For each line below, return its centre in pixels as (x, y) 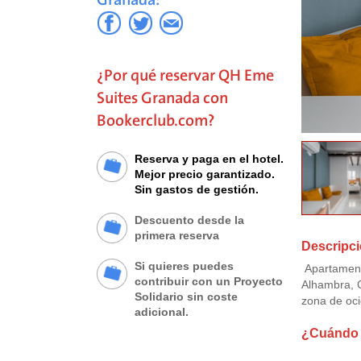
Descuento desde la (189, 220)
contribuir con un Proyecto (209, 282)
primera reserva (177, 236)
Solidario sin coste (186, 297)
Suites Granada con (162, 98)
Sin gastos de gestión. (197, 190)
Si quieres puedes (184, 266)
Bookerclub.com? (156, 121)
